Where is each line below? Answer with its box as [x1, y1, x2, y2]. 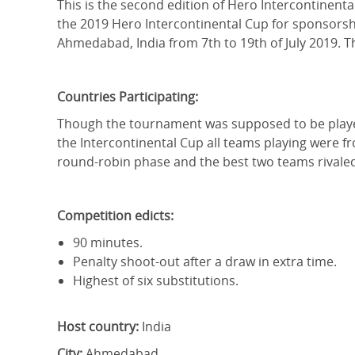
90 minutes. [73, 234, 143, 251]
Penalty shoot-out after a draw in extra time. [73, 253, 337, 270]
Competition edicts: [57, 207, 174, 224]
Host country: [57, 318, 139, 335]
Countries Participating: [57, 88, 198, 105]
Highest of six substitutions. [73, 272, 239, 289]
